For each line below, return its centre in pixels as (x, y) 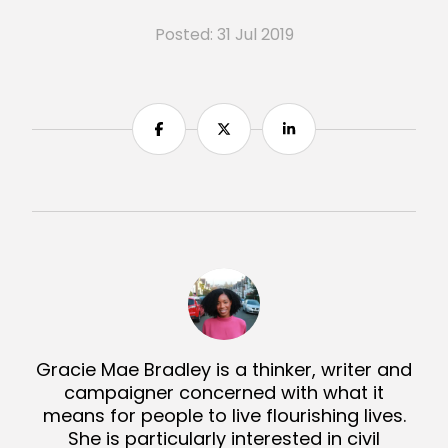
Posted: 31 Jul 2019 (224, 34)
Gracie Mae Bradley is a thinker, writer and (224, 369)
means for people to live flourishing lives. (224, 415)
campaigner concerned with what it (224, 392)
